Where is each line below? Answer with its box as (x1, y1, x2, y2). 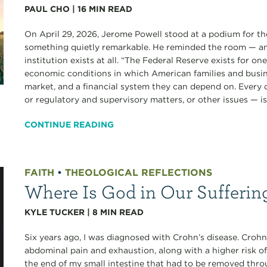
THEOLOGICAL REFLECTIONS (65, 167, 213, 179)
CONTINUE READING (24, 120, 114, 130)
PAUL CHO (24, 4, 70, 14)
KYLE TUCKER (24, 207, 85, 218)
